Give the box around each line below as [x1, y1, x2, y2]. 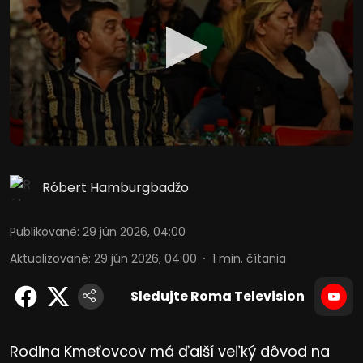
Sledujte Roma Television [130, 286, 305, 305]
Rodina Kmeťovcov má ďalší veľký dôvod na [10, 340, 330, 361]
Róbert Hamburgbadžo [42, 177, 189, 197]
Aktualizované [10, 250, 88, 267]
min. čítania [219, 250, 286, 267]
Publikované [10, 223, 77, 240]
